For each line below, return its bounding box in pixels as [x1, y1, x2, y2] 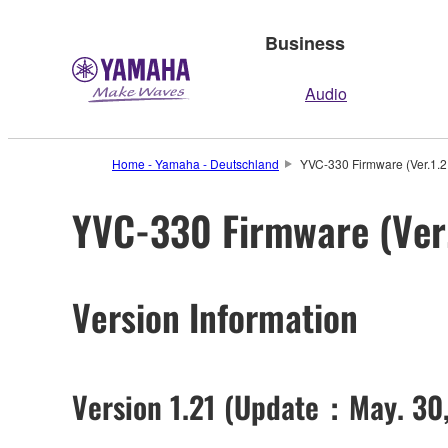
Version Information [72, 289, 358, 343]
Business [265, 29, 345, 56]
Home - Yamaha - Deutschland [112, 155, 279, 172]
